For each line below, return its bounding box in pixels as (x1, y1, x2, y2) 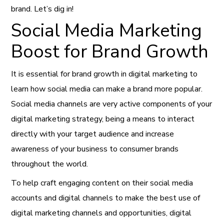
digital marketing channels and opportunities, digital (11, 207, 192, 219)
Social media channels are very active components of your (11, 98, 212, 110)
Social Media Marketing (11, 18, 202, 43)
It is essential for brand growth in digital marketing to (11, 68, 198, 80)
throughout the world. (11, 158, 88, 170)
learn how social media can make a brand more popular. (11, 83, 203, 95)
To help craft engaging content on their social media (11, 177, 193, 189)
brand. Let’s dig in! (11, 3, 74, 15)
